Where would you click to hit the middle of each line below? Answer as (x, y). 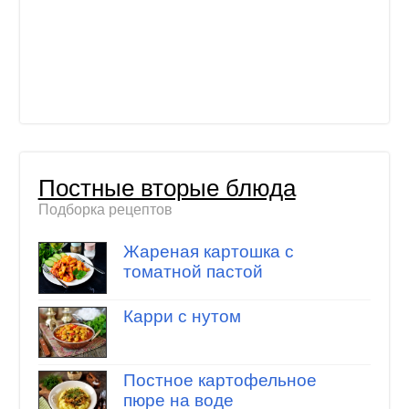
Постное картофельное (220, 381)
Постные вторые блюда (167, 189)
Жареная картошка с (208, 252)
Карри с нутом (182, 316)
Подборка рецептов (105, 210)
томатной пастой (193, 272)
